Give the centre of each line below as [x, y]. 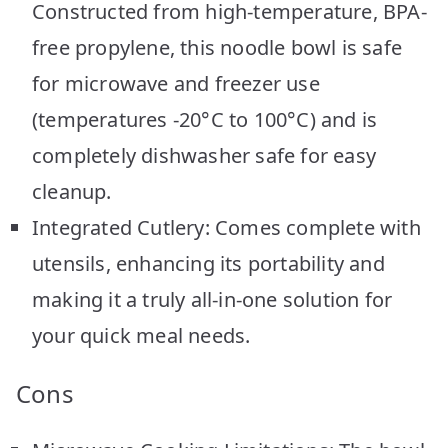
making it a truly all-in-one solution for [212, 299]
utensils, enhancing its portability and [208, 263]
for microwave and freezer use [176, 83]
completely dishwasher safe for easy [204, 155]
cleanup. [72, 191]
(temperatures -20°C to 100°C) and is [205, 119]
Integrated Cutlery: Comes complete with [226, 227]
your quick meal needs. [141, 335]
